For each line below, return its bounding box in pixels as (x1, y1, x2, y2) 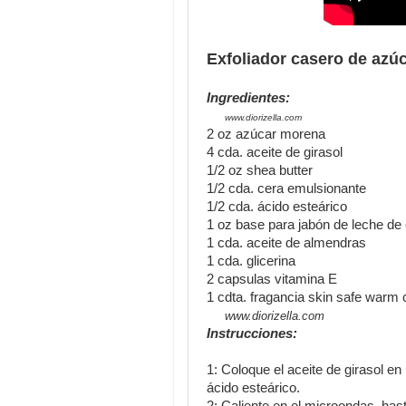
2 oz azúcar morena (207, 127, 325, 141)
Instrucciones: (207, 326, 297, 341)
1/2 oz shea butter (207, 163, 313, 178)
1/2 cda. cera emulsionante (207, 181, 366, 196)
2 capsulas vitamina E (207, 272, 337, 286)
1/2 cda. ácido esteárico (207, 199, 347, 214)
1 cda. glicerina (207, 254, 295, 268)
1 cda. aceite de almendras (207, 236, 366, 250)
